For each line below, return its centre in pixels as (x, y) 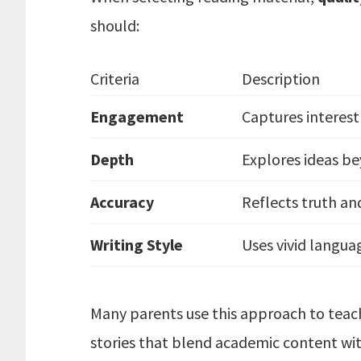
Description (281, 79)
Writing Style (137, 245)
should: (115, 25)
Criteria (115, 79)
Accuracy (122, 202)
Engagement (137, 116)
